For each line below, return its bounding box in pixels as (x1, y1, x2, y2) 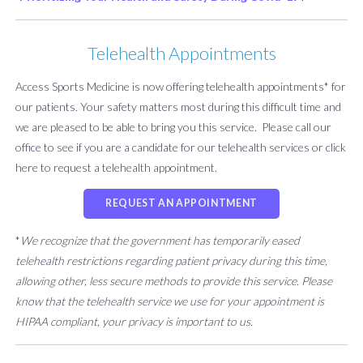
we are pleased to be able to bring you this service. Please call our (15, 120, 331, 135)
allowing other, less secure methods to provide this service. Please (15, 274, 332, 288)
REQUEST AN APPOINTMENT (105, 197, 258, 210)
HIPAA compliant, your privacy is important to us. (15, 314, 253, 329)
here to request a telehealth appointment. (15, 160, 217, 175)
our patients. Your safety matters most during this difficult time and (15, 100, 341, 114)
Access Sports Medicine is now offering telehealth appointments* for (15, 79, 346, 94)
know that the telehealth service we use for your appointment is (15, 294, 324, 309)
